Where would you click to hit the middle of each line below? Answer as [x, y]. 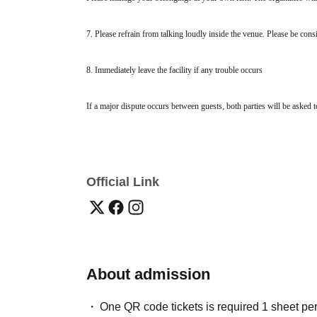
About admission [148, 275]
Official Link [123, 182]
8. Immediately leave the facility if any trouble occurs [174, 70]
